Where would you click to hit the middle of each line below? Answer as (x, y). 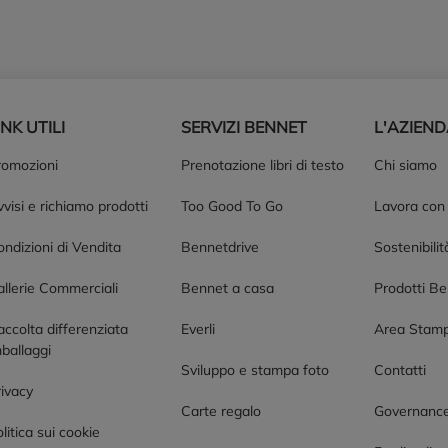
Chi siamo (406, 165)
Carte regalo (220, 411)
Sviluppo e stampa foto (254, 370)
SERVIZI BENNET (243, 127)
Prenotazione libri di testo (262, 165)
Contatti (400, 370)
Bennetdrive (219, 247)
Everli (197, 329)
